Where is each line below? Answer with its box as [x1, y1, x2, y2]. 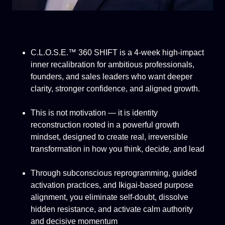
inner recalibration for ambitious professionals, [30, 60, 194, 69]
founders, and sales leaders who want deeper [30, 72, 192, 81]
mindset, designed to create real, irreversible [30, 132, 188, 141]
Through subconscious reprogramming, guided [30, 168, 197, 177]
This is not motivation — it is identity [30, 108, 158, 117]
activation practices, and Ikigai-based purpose [30, 180, 193, 189]
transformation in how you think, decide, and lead [30, 144, 204, 153]
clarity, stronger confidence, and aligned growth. [30, 84, 200, 93]
